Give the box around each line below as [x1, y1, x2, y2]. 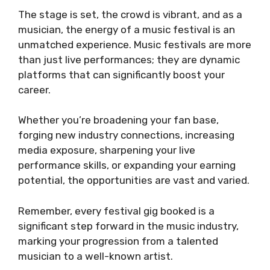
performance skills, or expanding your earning [18, 159, 236, 171]
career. [18, 83, 53, 96]
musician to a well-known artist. [18, 250, 173, 262]
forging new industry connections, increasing [18, 129, 234, 141]
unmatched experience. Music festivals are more [18, 38, 251, 51]
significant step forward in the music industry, [18, 219, 239, 232]
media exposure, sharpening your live [18, 144, 195, 156]
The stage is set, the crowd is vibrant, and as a [18, 8, 242, 20]
